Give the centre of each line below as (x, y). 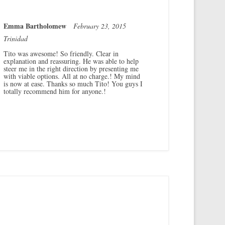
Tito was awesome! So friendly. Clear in (61, 53)
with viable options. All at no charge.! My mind (72, 76)
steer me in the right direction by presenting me (71, 68)
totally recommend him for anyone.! (55, 91)
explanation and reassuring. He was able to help (71, 61)
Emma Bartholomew (38, 26)
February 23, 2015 (102, 26)
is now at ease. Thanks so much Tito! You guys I (73, 83)
